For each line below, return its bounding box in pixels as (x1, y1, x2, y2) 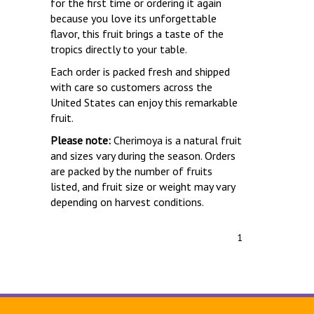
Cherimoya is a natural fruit (110, 133, 242, 147)
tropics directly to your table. (50, 42, 187, 56)
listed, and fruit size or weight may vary (50, 179, 235, 193)
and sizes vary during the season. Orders (50, 149, 235, 163)
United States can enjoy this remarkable (50, 95, 238, 109)
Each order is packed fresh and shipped (50, 64, 230, 78)
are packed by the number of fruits (50, 164, 212, 178)
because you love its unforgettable (50, 11, 217, 25)
